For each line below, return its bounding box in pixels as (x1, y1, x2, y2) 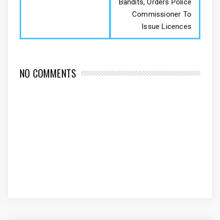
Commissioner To (132, 9, 192, 19)
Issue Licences (141, 22, 192, 31)
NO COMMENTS (20, 65, 77, 81)
